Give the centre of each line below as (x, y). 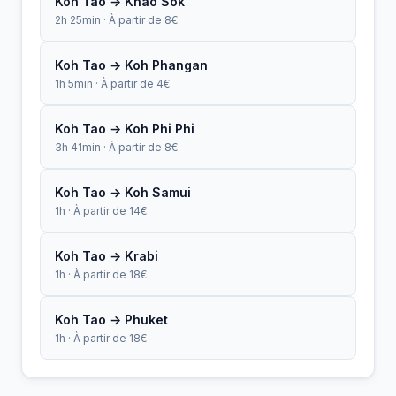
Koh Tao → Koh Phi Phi (125, 128)
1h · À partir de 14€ (101, 210)
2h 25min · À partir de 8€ (116, 19)
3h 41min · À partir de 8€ (116, 147)
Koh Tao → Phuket (111, 319)
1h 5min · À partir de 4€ (112, 83)
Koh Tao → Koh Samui (123, 192)
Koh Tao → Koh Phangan (131, 65)
